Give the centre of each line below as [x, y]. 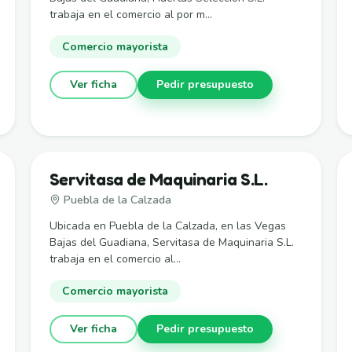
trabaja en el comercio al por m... [130, 14]
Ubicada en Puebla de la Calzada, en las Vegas [167, 225]
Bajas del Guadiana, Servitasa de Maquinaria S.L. [171, 242]
